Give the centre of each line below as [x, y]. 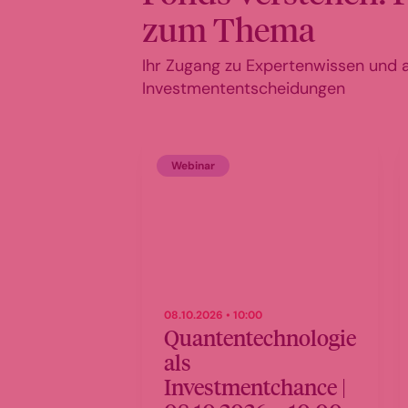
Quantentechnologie [260, 337]
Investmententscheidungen [244, 88]
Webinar [193, 166]
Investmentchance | [255, 386]
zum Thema [229, 29]
